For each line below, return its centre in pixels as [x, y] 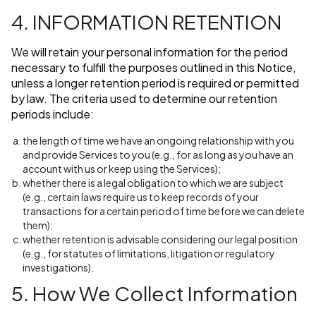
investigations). [58, 268]
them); [38, 225]
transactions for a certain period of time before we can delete [164, 211]
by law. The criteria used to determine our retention [144, 99]
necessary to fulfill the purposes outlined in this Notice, [153, 68]
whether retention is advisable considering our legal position [160, 239]
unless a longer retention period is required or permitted [155, 83]
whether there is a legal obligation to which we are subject [153, 183]
